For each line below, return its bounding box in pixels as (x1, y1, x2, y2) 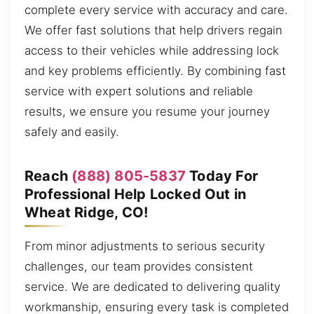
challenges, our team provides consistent (25, 259, 253, 273)
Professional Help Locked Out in (25, 185, 247, 203)
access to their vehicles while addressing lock (25, 43, 279, 57)
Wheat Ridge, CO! (25, 203, 149, 221)
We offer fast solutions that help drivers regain (25, 22, 282, 37)
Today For (186, 167, 259, 184)
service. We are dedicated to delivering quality (25, 279, 280, 294)
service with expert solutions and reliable (25, 83, 253, 98)
